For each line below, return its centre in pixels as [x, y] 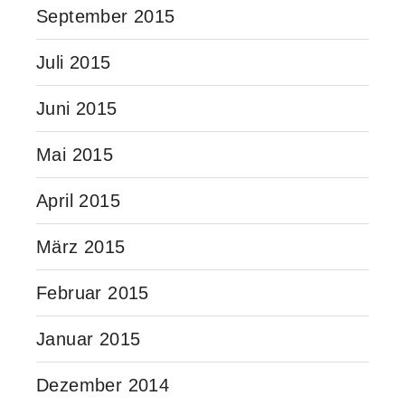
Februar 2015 [93, 292]
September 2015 [106, 16]
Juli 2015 [74, 62]
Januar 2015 [89, 339]
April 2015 [78, 200]
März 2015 [81, 246]
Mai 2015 [75, 154]
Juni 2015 [77, 108]
